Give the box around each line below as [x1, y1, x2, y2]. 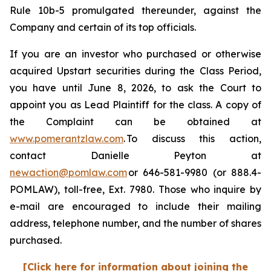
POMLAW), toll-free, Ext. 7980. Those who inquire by [10, 183, 261, 195]
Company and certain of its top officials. [10, 21, 196, 33]
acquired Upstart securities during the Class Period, [10, 65, 261, 77]
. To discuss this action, [123, 132, 261, 145]
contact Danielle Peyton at [10, 149, 261, 162]
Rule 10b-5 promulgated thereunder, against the [10, 4, 261, 16]
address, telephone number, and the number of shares [10, 217, 261, 229]
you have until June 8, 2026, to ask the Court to [10, 82, 261, 94]
